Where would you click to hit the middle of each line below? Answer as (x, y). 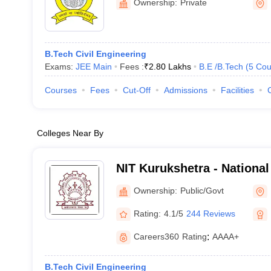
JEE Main (93, 67)
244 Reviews (211, 213)
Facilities (237, 90)
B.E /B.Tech (221, 67)
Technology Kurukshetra (186, 184)
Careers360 (156, 237)
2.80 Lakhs (170, 67)
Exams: (60, 67)
